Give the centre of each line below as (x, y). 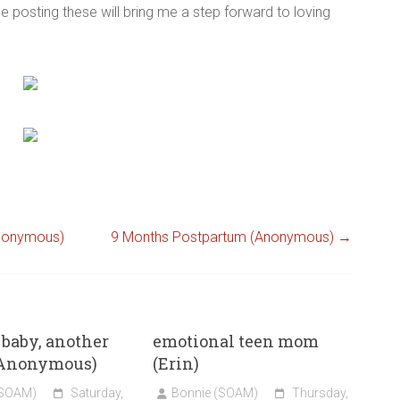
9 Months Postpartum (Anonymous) (224, 237)
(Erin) (176, 364)
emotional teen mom (236, 342)
